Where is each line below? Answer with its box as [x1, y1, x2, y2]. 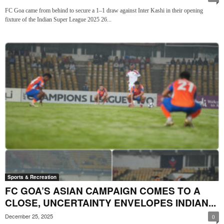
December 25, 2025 [5, 212, 53, 220]
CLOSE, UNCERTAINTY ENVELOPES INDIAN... [5, 196, 216, 210]
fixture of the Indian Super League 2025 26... [5, 16, 111, 23]
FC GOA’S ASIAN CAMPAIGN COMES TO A [5, 184, 200, 198]
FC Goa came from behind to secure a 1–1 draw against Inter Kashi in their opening [5, 7, 203, 14]
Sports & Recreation [7, 173, 56, 181]
